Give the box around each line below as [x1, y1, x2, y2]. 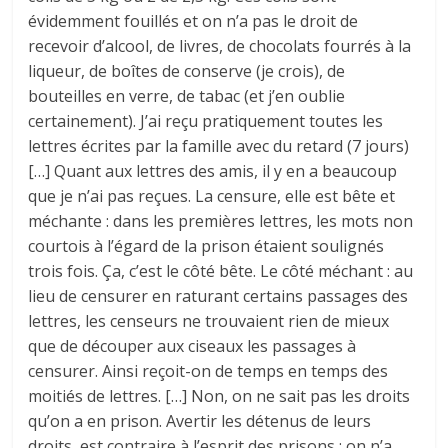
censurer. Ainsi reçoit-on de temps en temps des [28, 359, 389, 382]
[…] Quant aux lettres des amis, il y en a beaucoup [28, 159, 398, 182]
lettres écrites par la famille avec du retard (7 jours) [28, 134, 410, 157]
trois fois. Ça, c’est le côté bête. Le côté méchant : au [28, 259, 414, 282]
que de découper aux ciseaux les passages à [28, 334, 357, 357]
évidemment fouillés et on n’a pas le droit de [28, 9, 359, 32]
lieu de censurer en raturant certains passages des [28, 284, 409, 307]
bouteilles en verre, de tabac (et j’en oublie [28, 84, 346, 107]
